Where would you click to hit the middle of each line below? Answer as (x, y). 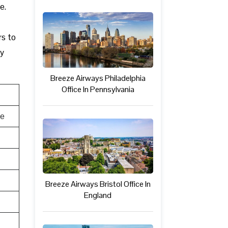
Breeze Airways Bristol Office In (98, 184)
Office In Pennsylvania (98, 89)
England (98, 195)
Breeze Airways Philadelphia (98, 78)
